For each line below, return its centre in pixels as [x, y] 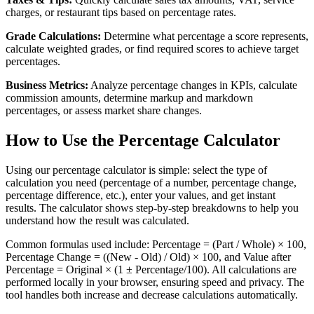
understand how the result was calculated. [97, 220]
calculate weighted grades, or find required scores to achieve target [152, 49]
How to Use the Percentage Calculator [143, 141]
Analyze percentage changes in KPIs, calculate [193, 86]
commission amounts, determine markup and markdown [129, 98]
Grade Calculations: [53, 36]
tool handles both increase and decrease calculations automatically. [152, 294]
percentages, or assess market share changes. [104, 111]
